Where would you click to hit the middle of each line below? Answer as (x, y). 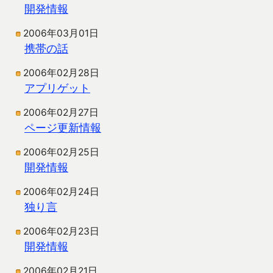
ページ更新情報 (63, 128)
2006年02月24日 (61, 192)
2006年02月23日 (61, 232)
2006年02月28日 (61, 73)
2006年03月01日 (61, 34)
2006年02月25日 (61, 152)
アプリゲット (57, 88)
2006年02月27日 (61, 113)
